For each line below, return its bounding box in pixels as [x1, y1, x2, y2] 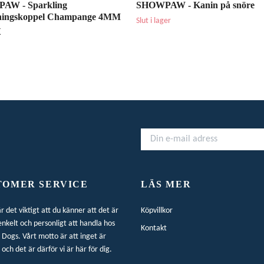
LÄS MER [141, 179, 192, 190]
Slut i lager [136, 16, 171, 26]
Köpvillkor [141, 206, 173, 216]
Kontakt [141, 224, 167, 233]
